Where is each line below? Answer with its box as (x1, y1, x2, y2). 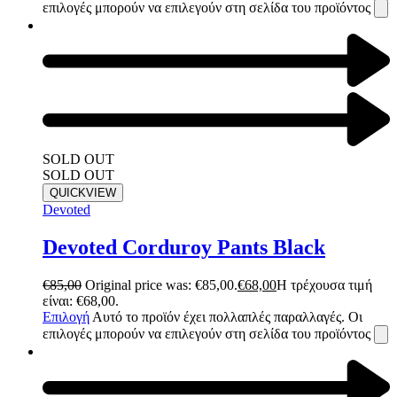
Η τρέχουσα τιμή (276, 276, 372, 292)
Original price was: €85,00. (85, 276, 237, 292)
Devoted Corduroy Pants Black (43, 236, 325, 260)
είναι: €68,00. (43, 292, 119, 308)
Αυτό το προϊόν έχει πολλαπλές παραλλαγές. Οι (92, 308, 362, 324)
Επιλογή (43, 308, 90, 324)
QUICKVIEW (50, 186, 116, 200)
